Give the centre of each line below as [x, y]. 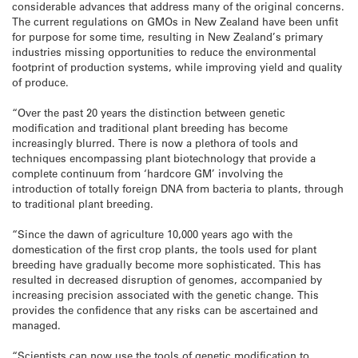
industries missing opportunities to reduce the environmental [164, 51]
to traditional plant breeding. [83, 203]
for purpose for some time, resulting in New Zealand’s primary [167, 36]
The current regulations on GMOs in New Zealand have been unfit [175, 21]
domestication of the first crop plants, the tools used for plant [164, 249]
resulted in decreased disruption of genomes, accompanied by [167, 280]
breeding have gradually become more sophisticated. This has [167, 265]
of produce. [40, 82]
